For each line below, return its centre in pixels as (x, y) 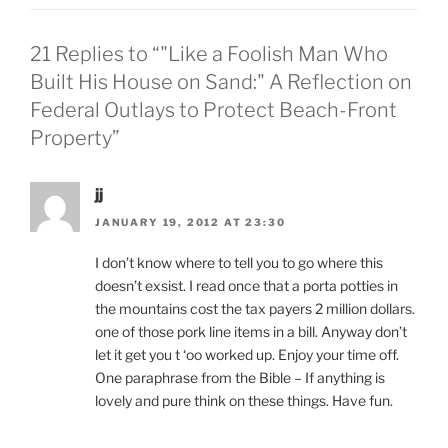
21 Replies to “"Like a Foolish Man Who (209, 53)
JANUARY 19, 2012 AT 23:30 (190, 222)
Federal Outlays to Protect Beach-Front (213, 109)
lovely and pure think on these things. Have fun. (244, 401)
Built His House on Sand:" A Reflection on (221, 81)
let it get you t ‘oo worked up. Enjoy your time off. (247, 355)
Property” (75, 137)
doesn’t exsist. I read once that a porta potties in (246, 286)
